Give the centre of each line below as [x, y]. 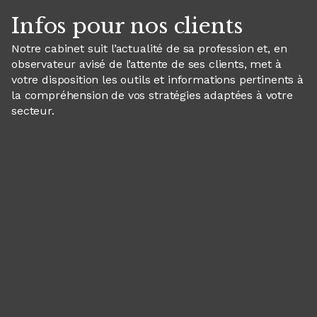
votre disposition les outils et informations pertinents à [157, 80]
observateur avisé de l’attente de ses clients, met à [146, 64]
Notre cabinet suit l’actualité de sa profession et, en [149, 48]
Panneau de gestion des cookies [96, 126]
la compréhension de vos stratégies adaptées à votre [152, 95]
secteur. [33, 111]
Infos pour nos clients [127, 26]
